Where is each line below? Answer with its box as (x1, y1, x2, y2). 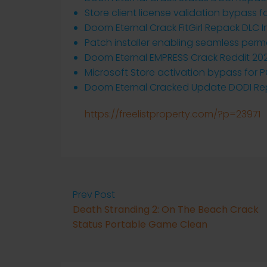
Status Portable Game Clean (73, 218, 207, 231)
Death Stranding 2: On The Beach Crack (73, 203, 259, 216)
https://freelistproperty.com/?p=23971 (85, 107, 260, 121)
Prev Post (73, 188, 115, 201)
